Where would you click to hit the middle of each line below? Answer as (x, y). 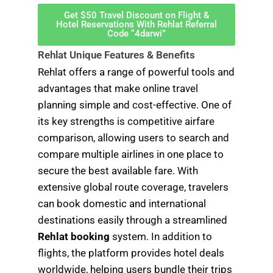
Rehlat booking (74, 237)
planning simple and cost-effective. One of (135, 105)
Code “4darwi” (136, 34)
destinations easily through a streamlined (133, 220)
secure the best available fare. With (118, 171)
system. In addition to (161, 237)
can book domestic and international (122, 204)
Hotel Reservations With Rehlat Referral (136, 25)
